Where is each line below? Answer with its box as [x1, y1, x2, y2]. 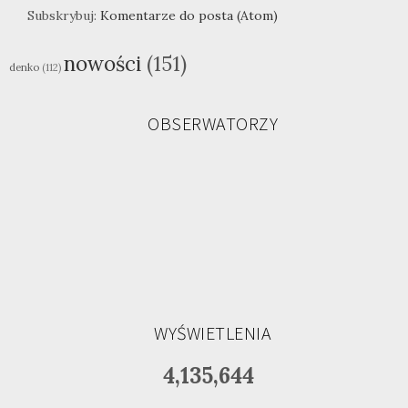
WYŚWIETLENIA [154, 321, 272, 345]
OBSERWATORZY [148, 112, 279, 136]
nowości [64, 50, 141, 77]
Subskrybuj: [27, 7, 100, 25]
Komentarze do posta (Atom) [100, 7, 278, 25]
